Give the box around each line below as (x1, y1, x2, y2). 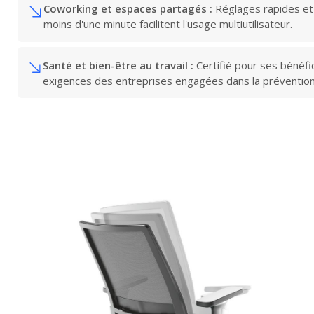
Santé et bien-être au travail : (42, 57, 193, 72)
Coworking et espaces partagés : (43, 1, 213, 16)
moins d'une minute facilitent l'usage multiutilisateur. (43, 17, 293, 32)
